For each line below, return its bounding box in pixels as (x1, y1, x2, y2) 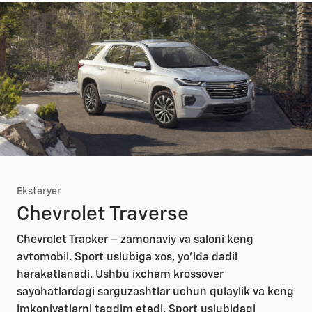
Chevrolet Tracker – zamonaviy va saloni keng (17, 235, 253, 247)
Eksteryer (17, 187, 61, 197)
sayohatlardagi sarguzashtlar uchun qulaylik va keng (17, 287, 294, 299)
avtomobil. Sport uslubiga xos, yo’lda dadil (17, 252, 237, 264)
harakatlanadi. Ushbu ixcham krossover (17, 270, 224, 281)
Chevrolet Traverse (17, 205, 189, 225)
